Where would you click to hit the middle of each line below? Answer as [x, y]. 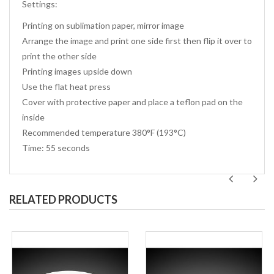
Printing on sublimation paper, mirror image [103, 25]
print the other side [59, 56]
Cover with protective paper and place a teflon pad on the [132, 102]
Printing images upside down [77, 71]
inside [33, 117]
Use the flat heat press [66, 86]
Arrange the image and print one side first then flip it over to [137, 40]
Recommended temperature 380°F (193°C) [104, 132]
